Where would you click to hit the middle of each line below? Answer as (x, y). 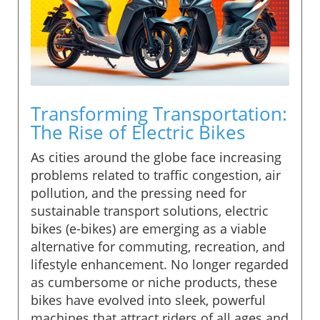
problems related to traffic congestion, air (156, 175)
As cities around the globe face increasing (156, 157)
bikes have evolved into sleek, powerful (148, 300)
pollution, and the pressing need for (139, 192)
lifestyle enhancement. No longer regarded (160, 264)
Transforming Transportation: (159, 113)
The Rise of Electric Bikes (138, 132)
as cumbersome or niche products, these (154, 282)
